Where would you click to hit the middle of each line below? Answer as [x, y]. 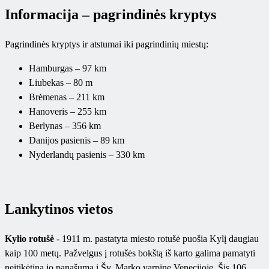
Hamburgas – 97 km [68, 68]
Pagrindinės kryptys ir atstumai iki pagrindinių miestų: [107, 44]
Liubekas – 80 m [61, 83]
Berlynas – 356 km [65, 126]
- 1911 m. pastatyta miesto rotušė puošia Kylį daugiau [156, 239]
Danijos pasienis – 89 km [77, 141]
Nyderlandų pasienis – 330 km [87, 155]
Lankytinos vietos [59, 209]
